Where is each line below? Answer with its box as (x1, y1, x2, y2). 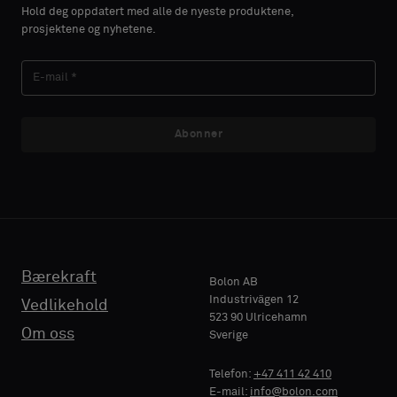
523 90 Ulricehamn (209, 311, 307, 323)
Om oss (21, 325, 74, 342)
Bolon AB (209, 276, 258, 288)
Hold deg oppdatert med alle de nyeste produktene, (21, 5, 293, 18)
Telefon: (209, 368, 253, 380)
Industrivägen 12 (209, 293, 299, 306)
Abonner (174, 128, 223, 140)
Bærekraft (21, 269, 97, 285)
